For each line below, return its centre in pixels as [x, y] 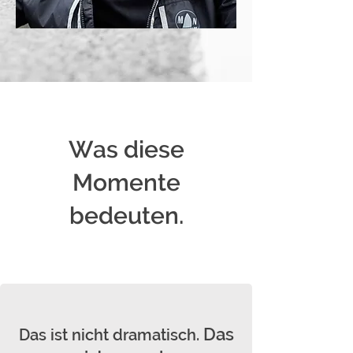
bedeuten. [126, 216]
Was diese [126, 149]
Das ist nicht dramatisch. [111, 335]
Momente [126, 182]
